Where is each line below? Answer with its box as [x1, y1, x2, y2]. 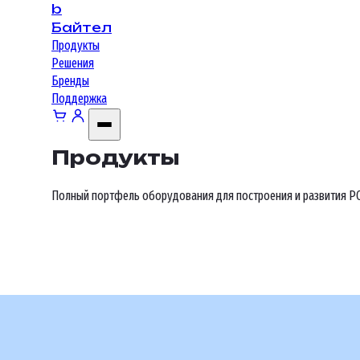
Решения [51, 55, 94, 71]
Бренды [51, 73, 89, 88]
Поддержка [51, 91, 107, 106]
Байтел [51, 19, 112, 35]
